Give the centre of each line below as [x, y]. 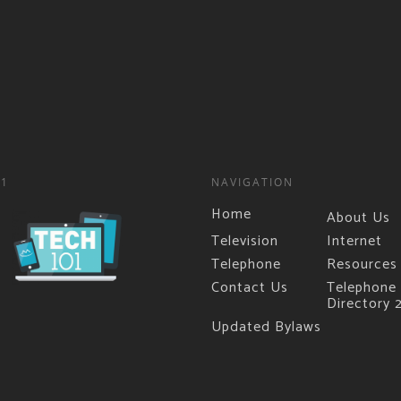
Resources [363, 264]
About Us [359, 218]
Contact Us [249, 287]
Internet [355, 241]
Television [244, 241]
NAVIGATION [252, 182]
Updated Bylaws [266, 327]
